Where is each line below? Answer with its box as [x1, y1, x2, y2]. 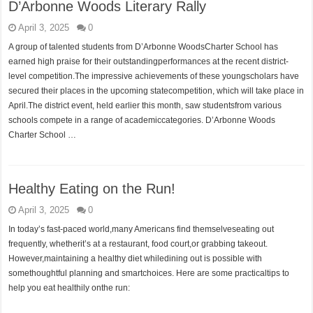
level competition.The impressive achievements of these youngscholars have [8, 71, 300, 81]
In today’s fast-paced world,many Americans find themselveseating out [8, 224, 275, 234]
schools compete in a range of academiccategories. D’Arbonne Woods [8, 115, 276, 125]
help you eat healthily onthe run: [8, 283, 131, 293]
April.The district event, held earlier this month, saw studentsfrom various [8, 101, 282, 110]
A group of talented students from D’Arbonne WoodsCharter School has [8, 42, 279, 52]
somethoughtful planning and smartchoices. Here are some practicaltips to [8, 268, 290, 278]
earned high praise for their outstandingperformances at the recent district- [8, 57, 289, 66]
